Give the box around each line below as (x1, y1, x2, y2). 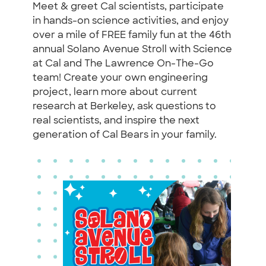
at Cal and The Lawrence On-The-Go (33, 59, 214, 69)
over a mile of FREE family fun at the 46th (33, 30, 231, 40)
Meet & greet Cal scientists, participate (33, 2, 224, 12)
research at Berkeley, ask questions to (33, 102, 216, 112)
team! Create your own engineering (33, 73, 208, 83)
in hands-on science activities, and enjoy (33, 16, 229, 26)
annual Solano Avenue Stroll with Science (33, 45, 232, 55)
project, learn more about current (33, 87, 197, 97)
